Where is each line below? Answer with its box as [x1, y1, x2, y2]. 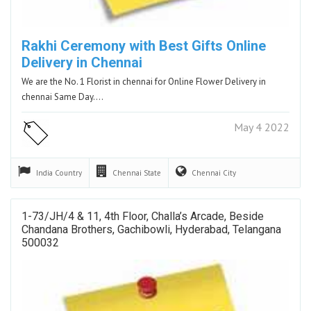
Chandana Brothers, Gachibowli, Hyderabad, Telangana [22, 222, 281, 236]
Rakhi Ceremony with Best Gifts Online [22, 37, 266, 54]
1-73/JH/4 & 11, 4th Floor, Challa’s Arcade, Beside [22, 209, 264, 223]
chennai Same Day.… [22, 90, 103, 103]
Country [55, 167, 82, 178]
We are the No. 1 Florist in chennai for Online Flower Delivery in [22, 75, 266, 87]
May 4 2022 [234, 119, 289, 134]
